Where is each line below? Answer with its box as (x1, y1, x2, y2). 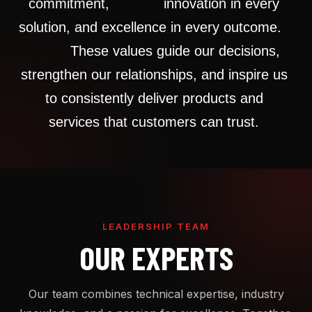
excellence (101, 19, 171, 36)
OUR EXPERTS (79, 238, 233, 277)
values (112, 43, 157, 59)
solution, (18, 19, 75, 36)
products (182, 91, 240, 107)
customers (132, 114, 201, 130)
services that (49, 114, 132, 130)
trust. (227, 114, 263, 130)
